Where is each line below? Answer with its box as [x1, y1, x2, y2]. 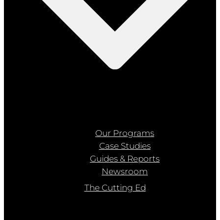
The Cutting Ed [84, 182, 146, 192]
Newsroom [102, 166, 148, 176]
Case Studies [99, 140, 151, 151]
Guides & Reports [90, 153, 160, 164]
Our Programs [95, 128, 154, 138]
